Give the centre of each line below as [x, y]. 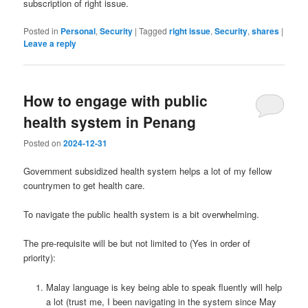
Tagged [153, 31]
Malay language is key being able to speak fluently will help [164, 287]
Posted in [41, 31]
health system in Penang [110, 121]
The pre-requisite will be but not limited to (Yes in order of [137, 243]
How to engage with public [116, 100]
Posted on [44, 143]
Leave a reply [50, 44]
